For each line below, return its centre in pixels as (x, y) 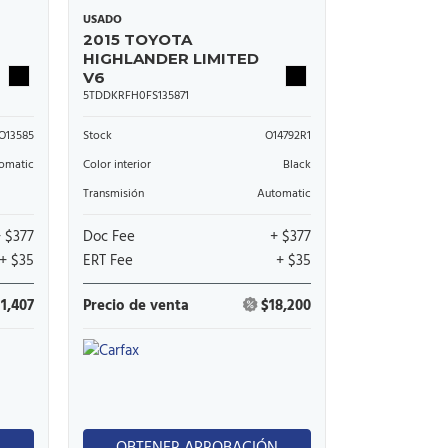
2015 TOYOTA (138, 39)
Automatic (284, 194)
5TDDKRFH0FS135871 (136, 96)
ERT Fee (108, 261)
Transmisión (114, 194)
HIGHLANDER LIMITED (171, 58)
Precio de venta (136, 306)
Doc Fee (109, 237)
